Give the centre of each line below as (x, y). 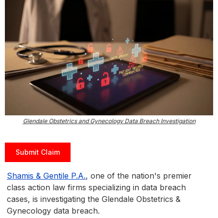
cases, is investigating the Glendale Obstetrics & (94, 199)
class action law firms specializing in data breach (96, 188)
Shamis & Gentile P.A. (46, 176)
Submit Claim (38, 152)
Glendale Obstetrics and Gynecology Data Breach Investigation (109, 121)
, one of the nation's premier (139, 176)
